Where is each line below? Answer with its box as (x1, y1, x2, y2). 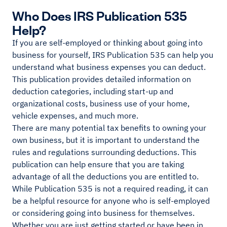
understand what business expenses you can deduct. (12, 62, 206, 72)
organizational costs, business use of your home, (12, 98, 190, 109)
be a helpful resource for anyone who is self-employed (12, 196, 210, 206)
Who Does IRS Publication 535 (12, 7, 187, 24)
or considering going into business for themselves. (12, 208, 195, 218)
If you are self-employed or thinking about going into (12, 37, 203, 48)
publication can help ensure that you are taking (12, 159, 184, 170)
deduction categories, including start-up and (12, 86, 173, 97)
